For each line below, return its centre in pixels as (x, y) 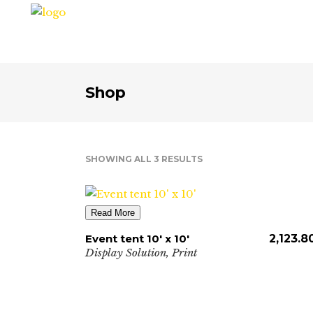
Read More (113, 213)
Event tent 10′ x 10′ (137, 239)
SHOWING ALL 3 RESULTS (144, 159)
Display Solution (126, 253)
